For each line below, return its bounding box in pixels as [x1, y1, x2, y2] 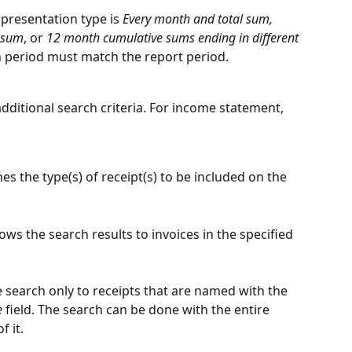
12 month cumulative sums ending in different [46, 29, 302, 47]
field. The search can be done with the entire [2, 301, 273, 319]
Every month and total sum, [123, 10, 276, 28]
